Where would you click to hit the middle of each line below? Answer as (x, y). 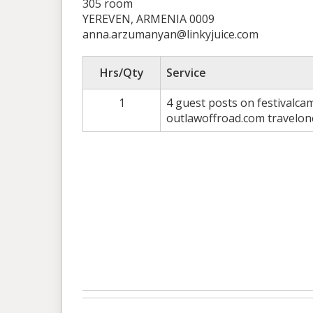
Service (186, 72)
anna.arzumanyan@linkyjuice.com (170, 34)
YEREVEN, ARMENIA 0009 (148, 19)
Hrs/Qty (122, 72)
